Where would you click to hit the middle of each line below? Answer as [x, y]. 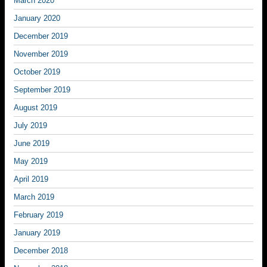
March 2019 [34, 197]
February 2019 [38, 215]
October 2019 [37, 72]
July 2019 [30, 125]
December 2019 [41, 36]
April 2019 [31, 179]
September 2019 [42, 90]
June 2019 [32, 143]
